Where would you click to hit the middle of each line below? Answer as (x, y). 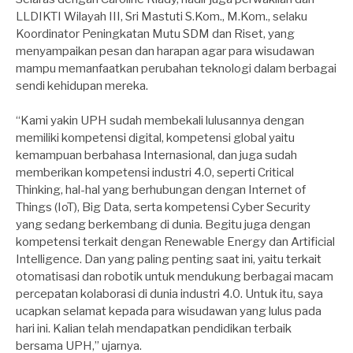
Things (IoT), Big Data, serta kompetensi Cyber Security (163, 207)
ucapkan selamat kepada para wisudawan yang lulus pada (169, 311)
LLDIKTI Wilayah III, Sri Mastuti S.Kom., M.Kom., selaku (162, 16)
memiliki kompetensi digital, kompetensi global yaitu (155, 137)
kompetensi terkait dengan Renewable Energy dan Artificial (175, 242)
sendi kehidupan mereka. (82, 85)
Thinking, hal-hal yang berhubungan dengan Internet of (161, 190)
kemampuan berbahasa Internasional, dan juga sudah (156, 155)
